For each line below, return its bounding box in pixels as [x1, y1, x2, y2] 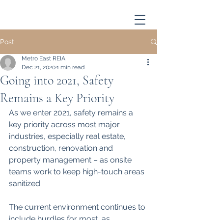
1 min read [56, 64, 84, 71]
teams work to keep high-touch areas [9, 167, 146, 176]
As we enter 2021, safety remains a [9, 108, 135, 117]
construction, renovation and [9, 143, 115, 153]
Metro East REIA [22, 55, 65, 62]
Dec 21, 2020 [22, 64, 55, 71]
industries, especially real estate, [9, 132, 128, 141]
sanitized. [9, 179, 42, 188]
